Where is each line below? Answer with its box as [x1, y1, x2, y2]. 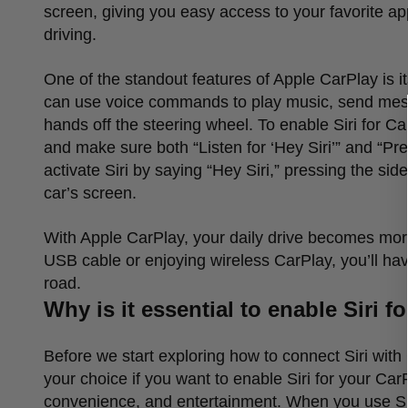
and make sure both [44, 138, 193, 157]
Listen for [199, 138, 270, 157]
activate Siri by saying [44, 160, 207, 179]
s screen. [70, 183, 137, 202]
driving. [44, 25, 97, 44]
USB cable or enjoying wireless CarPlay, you [44, 250, 367, 270]
